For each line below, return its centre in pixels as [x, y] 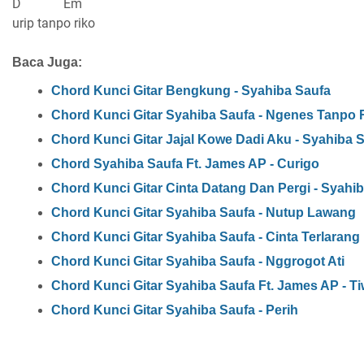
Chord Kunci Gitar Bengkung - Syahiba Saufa [191, 91]
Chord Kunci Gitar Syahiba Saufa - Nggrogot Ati [198, 262]
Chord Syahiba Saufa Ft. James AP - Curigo [185, 164]
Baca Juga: [47, 62]
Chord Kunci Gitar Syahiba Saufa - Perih [175, 310]
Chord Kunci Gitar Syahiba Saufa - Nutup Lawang [204, 213]
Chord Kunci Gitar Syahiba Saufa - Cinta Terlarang [206, 237]
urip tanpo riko [54, 23]
